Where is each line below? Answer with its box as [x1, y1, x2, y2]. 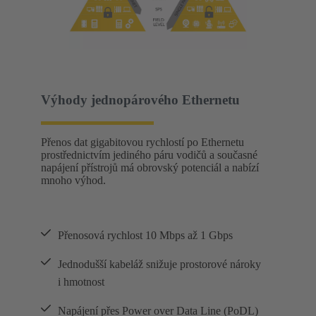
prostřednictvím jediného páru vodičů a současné [41, 149, 257, 162]
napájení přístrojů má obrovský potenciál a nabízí [41, 162, 259, 174]
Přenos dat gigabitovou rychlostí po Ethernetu [41, 136, 244, 149]
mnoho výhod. [41, 174, 106, 187]
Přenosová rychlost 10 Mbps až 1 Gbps [58, 229, 233, 242]
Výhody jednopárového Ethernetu [41, 92, 240, 108]
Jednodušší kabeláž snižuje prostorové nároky [58, 258, 261, 271]
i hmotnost [58, 276, 104, 288]
